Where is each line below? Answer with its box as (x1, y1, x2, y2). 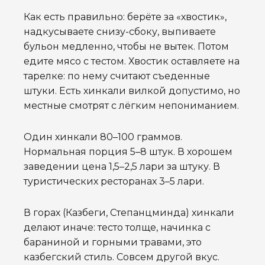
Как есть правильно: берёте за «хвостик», (24, 11, 227, 22)
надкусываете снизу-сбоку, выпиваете (24, 25, 216, 37)
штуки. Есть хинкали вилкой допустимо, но (24, 85, 240, 96)
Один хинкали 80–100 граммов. (24, 131, 182, 143)
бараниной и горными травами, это (24, 236, 202, 248)
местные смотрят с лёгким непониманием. (24, 99, 239, 111)
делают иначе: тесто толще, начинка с (24, 221, 211, 233)
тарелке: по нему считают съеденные (24, 70, 210, 82)
